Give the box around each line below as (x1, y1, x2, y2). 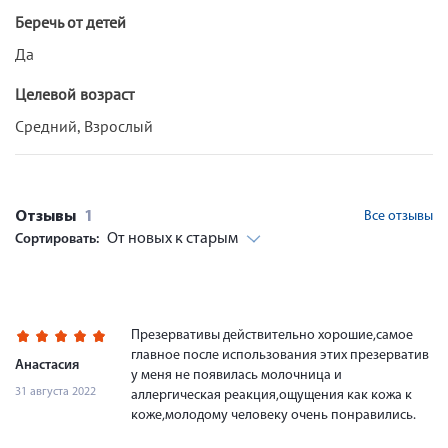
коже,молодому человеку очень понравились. (131, 407, 416, 423)
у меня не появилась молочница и (131, 367, 342, 383)
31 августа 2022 (15, 385, 96, 398)
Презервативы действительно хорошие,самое (131, 327, 413, 343)
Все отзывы (364, 208, 433, 224)
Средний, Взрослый (15, 115, 153, 136)
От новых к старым (107, 230, 238, 247)
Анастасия (15, 357, 79, 373)
